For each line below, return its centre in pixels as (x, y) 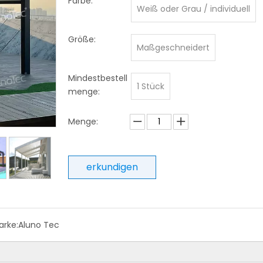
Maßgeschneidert (173, 48)
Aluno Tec (38, 225)
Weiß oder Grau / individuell (193, 9)
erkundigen (112, 167)
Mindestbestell (98, 78)
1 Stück (151, 86)
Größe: (82, 39)
